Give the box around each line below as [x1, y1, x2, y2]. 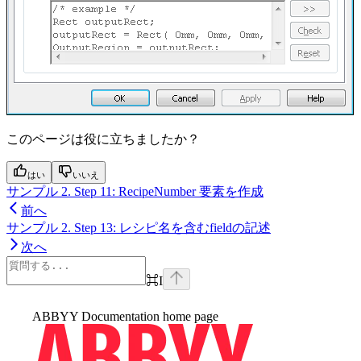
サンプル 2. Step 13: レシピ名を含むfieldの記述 [6, 220, 271, 234]
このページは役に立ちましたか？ [6, 131, 200, 146]
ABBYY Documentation [32, 309, 160, 323]
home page [160, 309, 218, 323]
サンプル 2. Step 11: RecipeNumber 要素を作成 [6, 184, 263, 198]
